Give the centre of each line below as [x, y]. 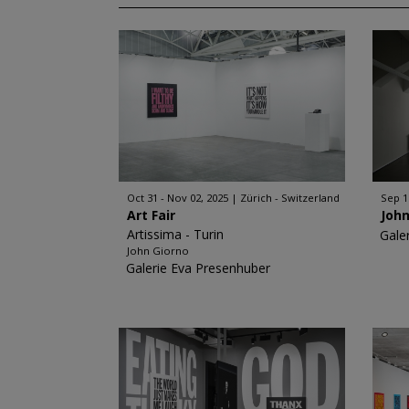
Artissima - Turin [175, 234]
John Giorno [157, 251]
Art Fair [151, 215]
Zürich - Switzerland [289, 198]
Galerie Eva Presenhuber [198, 268]
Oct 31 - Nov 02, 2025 [177, 198]
